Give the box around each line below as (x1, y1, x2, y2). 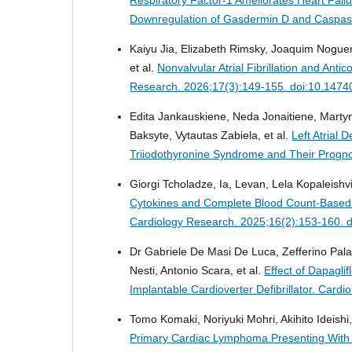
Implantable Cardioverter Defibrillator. (130, 282, 319, 295)
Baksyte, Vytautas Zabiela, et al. (130, 128, 292, 141)
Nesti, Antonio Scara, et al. (130, 263, 265, 277)
